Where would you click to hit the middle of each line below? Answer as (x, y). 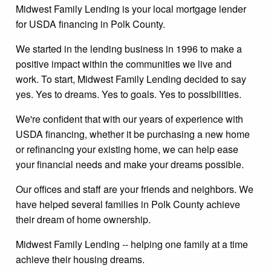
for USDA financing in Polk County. (90, 24)
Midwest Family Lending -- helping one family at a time (132, 244)
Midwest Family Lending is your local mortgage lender (131, 8)
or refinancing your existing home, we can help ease (127, 149)
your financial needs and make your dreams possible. (130, 164)
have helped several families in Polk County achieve (128, 204)
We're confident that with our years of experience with (129, 119)
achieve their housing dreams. (80, 259)
